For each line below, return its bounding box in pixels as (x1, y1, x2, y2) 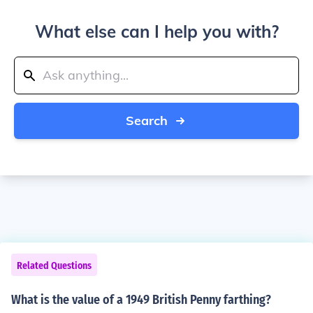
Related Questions (17, 260, 92, 272)
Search (126, 112, 168, 129)
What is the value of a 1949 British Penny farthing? (11, 292, 271, 307)
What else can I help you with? (34, 21, 279, 42)
